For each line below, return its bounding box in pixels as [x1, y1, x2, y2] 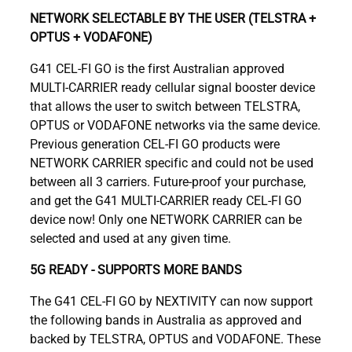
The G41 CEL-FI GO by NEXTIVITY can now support [30, 291, 313, 309]
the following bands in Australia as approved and [30, 310, 302, 328]
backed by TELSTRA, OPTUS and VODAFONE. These [30, 329, 321, 346]
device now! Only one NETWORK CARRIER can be [30, 210, 302, 227]
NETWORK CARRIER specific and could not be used [30, 153, 313, 170]
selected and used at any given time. [30, 229, 231, 246]
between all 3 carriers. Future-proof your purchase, [30, 172, 306, 189]
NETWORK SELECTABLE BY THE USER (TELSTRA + [30, 9, 316, 26]
